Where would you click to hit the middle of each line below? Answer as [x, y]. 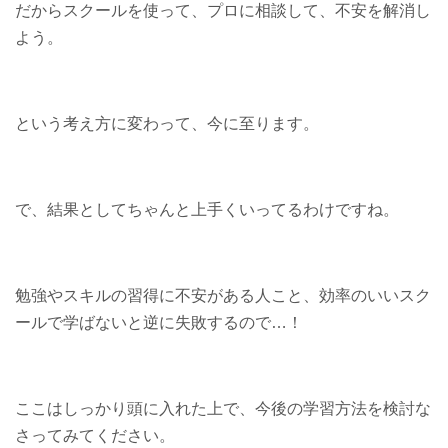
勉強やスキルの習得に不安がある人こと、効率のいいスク [223, 295]
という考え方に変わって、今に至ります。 [167, 123]
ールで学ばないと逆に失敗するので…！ [159, 322]
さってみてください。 [95, 435]
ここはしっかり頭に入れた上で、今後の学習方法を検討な [223, 408]
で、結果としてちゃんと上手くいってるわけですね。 [207, 209]
